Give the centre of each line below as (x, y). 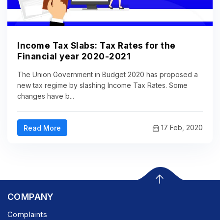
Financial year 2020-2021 (74, 57)
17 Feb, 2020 (181, 127)
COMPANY (31, 197)
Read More (42, 128)
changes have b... (46, 96)
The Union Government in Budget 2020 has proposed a (108, 75)
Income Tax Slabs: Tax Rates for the (96, 46)
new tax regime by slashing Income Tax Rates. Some (102, 85)
